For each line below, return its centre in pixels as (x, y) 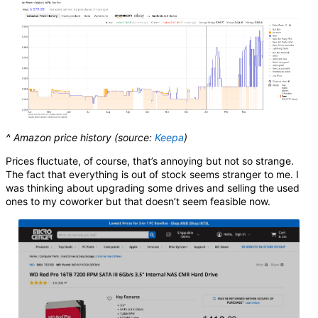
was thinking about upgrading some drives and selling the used (153, 188)
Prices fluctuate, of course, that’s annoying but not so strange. (150, 161)
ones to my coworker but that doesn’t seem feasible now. (138, 202)
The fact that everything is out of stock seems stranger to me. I (152, 175)
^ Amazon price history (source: (80, 138)
